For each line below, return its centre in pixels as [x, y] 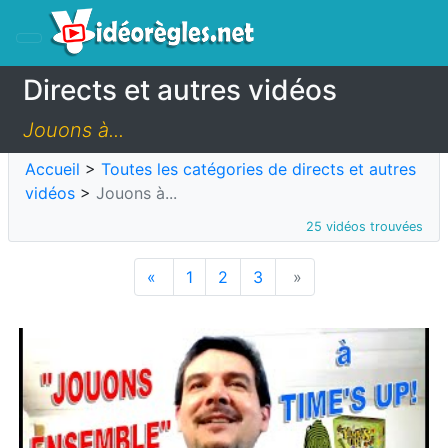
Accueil [52, 169]
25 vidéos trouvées [364, 226]
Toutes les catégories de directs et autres [258, 169]
